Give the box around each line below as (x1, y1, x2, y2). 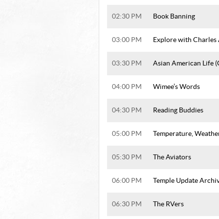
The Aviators (153, 154, 191, 161)
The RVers (153, 201, 184, 208)
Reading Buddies (153, 107, 203, 114)
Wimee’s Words (153, 84, 200, 90)
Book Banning (153, 13, 195, 20)
